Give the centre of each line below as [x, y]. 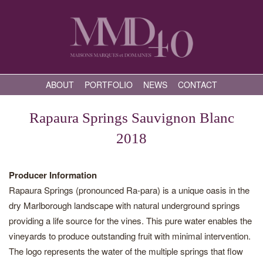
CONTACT [198, 85]
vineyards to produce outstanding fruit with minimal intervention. [130, 236]
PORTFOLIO [109, 85]
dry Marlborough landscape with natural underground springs [124, 205]
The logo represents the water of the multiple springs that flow [126, 251]
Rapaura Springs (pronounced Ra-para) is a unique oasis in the [129, 190]
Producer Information [53, 175]
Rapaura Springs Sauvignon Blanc [131, 118]
